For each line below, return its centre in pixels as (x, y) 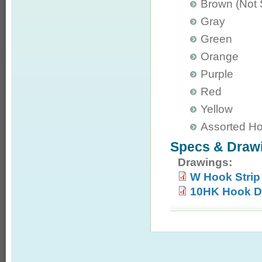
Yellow (217, 109)
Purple (217, 74)
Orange (220, 57)
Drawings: (206, 163)
